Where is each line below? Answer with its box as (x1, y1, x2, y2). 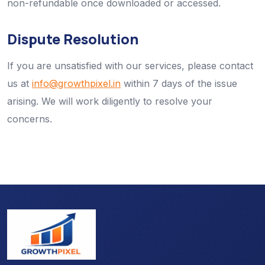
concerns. (7, 113, 52, 125)
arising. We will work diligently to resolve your (7, 95, 212, 108)
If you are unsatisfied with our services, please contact (7, 60, 253, 72)
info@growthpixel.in (32, 77, 121, 90)
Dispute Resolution (7, 30, 138, 49)
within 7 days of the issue (121, 77, 237, 90)
